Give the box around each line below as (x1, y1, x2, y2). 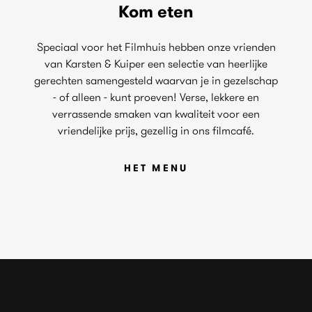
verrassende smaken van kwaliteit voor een (52, 107, 260, 120)
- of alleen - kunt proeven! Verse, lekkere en (53, 90, 259, 104)
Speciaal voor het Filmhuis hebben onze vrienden (36, 40, 276, 54)
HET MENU (123, 162, 189, 174)
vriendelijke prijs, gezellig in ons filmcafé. (58, 123, 254, 137)
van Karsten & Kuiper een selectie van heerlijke (45, 56, 267, 70)
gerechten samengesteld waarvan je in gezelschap (34, 73, 278, 87)
